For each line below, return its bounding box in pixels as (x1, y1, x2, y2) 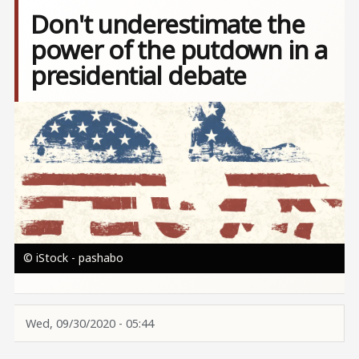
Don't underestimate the (30, 6, 305, 42)
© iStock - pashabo (22, 249, 123, 265)
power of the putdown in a (30, 32, 327, 67)
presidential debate (30, 58, 247, 93)
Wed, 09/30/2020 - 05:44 (25, 315, 154, 331)
